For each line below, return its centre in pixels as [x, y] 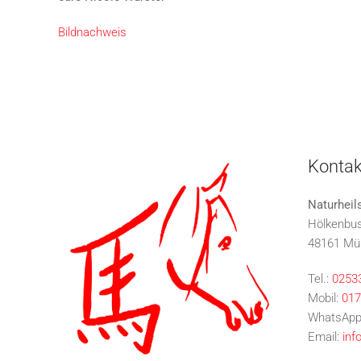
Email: [325, 336]
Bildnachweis [92, 32]
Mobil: [325, 298]
